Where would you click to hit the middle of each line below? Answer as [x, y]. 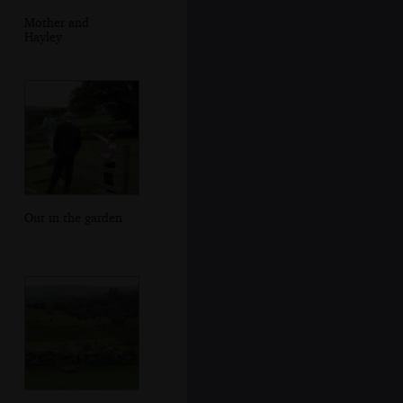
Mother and [56, 22]
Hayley [43, 36]
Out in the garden [73, 218]
